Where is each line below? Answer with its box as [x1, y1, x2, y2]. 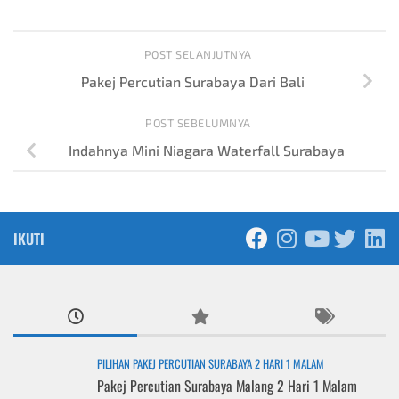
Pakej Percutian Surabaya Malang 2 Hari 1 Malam [97, 374, 357, 396]
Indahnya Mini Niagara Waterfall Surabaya [69, 142, 345, 159]
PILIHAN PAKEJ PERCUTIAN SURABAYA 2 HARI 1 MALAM [97, 354, 324, 372]
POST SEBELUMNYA [145, 116, 254, 131]
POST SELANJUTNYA [143, 46, 256, 61]
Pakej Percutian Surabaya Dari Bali [80, 72, 305, 90]
